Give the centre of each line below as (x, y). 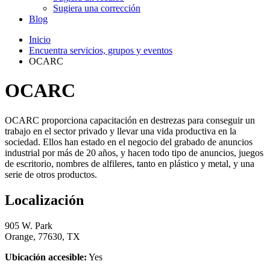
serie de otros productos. (51, 174)
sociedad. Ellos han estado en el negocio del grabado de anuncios (129, 142)
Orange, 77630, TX (42, 236)
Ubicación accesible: (46, 257)
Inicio (40, 39)
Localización (44, 200)
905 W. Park (29, 225)
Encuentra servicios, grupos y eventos (101, 50)
